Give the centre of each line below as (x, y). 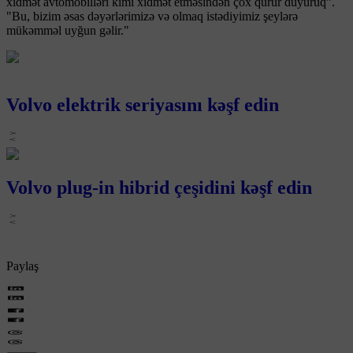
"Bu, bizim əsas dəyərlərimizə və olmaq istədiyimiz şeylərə (152, 16)
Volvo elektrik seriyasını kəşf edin (143, 104)
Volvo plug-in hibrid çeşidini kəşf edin (159, 187)
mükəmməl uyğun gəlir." (68, 30)
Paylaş (22, 266)
